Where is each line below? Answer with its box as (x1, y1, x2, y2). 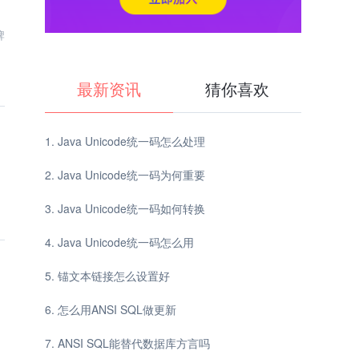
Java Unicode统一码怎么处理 (58, 132, 205, 149)
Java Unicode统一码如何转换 (58, 200, 205, 216)
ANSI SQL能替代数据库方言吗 (58, 334, 210, 351)
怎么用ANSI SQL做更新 (58, 301, 176, 317)
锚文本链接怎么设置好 (58, 267, 170, 284)
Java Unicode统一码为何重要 (58, 166, 205, 183)
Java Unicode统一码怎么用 (58, 233, 194, 250)
